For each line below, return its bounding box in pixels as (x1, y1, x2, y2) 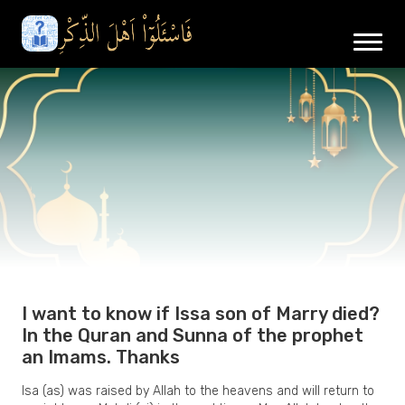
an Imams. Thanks (22, 345, 180, 368)
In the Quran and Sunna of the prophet (22, 324, 363, 346)
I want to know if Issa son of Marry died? (22, 302, 380, 325)
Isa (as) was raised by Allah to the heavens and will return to (22, 382, 374, 399)
